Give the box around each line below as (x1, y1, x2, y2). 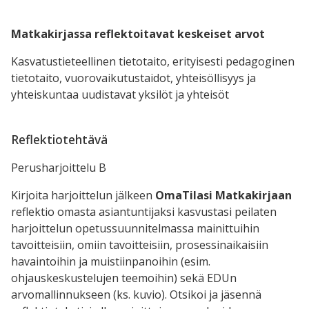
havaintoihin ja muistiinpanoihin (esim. (11, 254, 210, 270)
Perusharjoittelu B (11, 160, 106, 176)
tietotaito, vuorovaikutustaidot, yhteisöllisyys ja (11, 70, 256, 86)
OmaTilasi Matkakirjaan (155, 188, 292, 203)
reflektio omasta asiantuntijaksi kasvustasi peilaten (11, 204, 277, 220)
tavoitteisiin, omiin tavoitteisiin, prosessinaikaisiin (11, 237, 268, 253)
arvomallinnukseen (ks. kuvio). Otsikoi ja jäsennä (11, 287, 261, 303)
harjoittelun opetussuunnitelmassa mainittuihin (11, 221, 259, 237)
